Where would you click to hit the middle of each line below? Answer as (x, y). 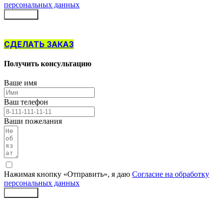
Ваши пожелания (33, 121)
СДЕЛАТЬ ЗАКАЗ (39, 44)
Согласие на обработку (171, 174)
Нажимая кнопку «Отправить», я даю (68, 174)
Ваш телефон (26, 102)
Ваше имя (20, 83)
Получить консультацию (48, 63)
